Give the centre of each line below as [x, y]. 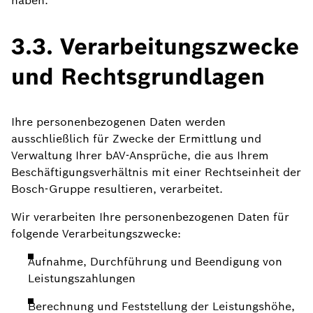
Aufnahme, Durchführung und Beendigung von [155, 262]
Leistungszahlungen [82, 278]
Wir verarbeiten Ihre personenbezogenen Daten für [150, 217]
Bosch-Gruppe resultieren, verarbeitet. [117, 189]
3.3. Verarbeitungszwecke [155, 46]
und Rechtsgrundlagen [138, 77]
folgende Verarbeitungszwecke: [96, 234]
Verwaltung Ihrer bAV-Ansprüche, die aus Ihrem [140, 155]
